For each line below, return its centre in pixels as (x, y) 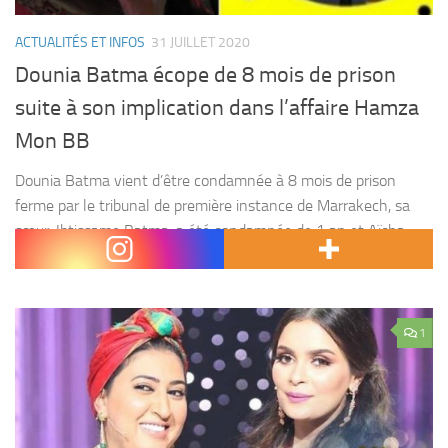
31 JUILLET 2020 (200, 43)
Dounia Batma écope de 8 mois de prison (205, 75)
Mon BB (52, 141)
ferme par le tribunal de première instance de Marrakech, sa (212, 206)
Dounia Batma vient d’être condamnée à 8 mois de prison (205, 181)
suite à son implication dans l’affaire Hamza (217, 108)
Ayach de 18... (61, 256)
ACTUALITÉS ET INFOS (80, 43)
